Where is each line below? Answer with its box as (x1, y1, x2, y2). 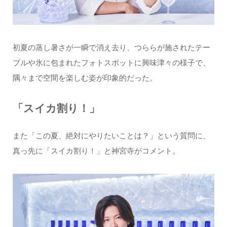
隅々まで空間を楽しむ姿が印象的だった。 (12, 73, 157, 83)
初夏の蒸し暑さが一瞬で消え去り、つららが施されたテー (12, 43, 210, 52)
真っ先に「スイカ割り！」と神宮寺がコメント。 (12, 146, 180, 155)
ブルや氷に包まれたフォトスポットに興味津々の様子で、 (12, 58, 210, 67)
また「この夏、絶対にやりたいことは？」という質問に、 (12, 131, 210, 140)
